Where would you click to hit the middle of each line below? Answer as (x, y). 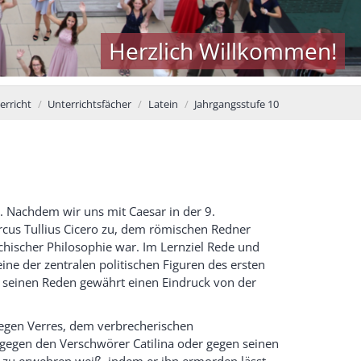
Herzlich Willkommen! (223, 50)
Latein (163, 104)
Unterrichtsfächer (89, 104)
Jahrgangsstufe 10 (237, 104)
